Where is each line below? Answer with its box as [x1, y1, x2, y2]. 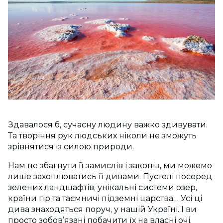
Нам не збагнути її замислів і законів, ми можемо [8, 161, 212, 171]
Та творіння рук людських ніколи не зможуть [8, 131, 197, 141]
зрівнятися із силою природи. [8, 142, 136, 152]
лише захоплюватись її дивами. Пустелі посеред [8, 172, 212, 182]
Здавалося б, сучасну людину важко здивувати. [8, 120, 208, 130]
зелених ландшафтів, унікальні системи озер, [8, 183, 197, 193]
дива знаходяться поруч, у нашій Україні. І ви [8, 205, 197, 215]
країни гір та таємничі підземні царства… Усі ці [8, 194, 202, 204]
